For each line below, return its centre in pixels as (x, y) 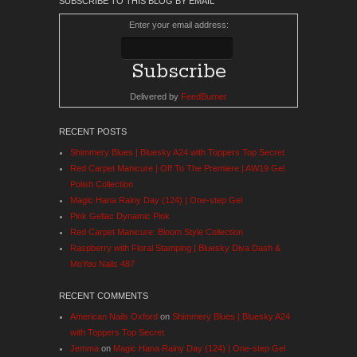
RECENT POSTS (93, 131)
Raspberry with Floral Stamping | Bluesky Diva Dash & (175, 247)
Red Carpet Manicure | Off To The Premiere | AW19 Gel (177, 168)
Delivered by (155, 96)
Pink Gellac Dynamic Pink (120, 216)
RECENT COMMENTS (104, 295)
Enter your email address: (178, 24)
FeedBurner (204, 96)
